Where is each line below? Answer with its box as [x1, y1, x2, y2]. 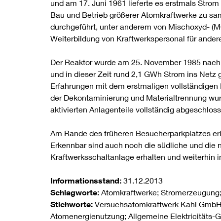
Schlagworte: [50, 187, 101, 197]
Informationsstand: [50, 175, 123, 185]
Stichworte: [50, 199, 95, 209]
